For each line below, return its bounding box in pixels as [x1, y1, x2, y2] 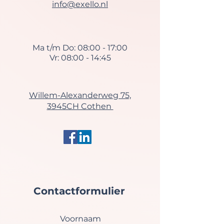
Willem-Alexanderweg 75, [29, 90, 131, 100]
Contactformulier [33, 185, 125, 197]
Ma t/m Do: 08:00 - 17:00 [32, 43, 127, 52]
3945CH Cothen [46, 101, 113, 111]
